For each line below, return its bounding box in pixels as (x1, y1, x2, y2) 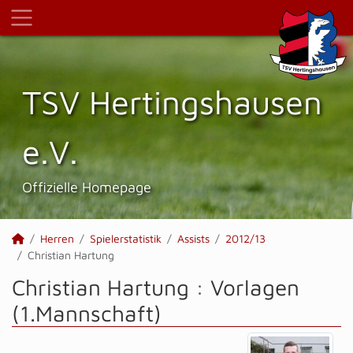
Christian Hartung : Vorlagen (12, 274, 299, 300)
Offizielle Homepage (22, 178, 151, 195)
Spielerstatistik (90, 232, 162, 245)
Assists (177, 232, 210, 245)
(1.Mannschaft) (12, 300, 162, 326)
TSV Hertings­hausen (22, 82, 322, 121)
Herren (40, 232, 74, 245)
